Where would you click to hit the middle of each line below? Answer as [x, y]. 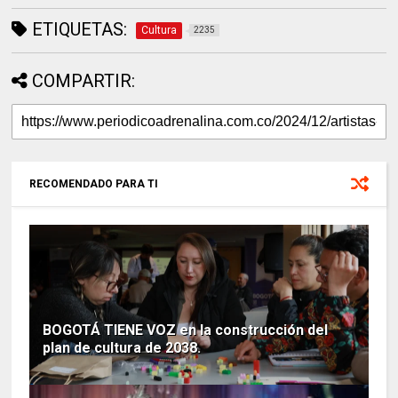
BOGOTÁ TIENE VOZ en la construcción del [186, 330]
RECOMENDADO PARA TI [94, 183]
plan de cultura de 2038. [122, 347]
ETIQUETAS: [78, 29]
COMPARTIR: [84, 80]
